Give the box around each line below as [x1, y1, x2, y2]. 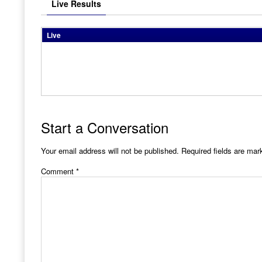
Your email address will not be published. [41, 144, 179, 156]
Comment [41, 166, 76, 177]
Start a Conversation [41, 116, 168, 137]
